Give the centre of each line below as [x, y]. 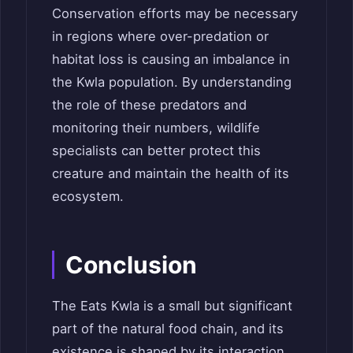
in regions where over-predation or [160, 36]
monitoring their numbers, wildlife [156, 127]
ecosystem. [88, 196]
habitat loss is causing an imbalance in [171, 59]
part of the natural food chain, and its [168, 328]
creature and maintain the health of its [171, 173]
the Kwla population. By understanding [172, 82]
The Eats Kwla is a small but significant [172, 305]
